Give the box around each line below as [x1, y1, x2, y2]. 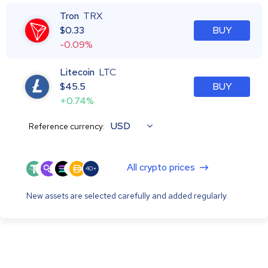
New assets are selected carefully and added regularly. [26, 190, 228, 201]
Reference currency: [29, 120, 105, 132]
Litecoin [60, 65, 95, 78]
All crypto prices [127, 160, 195, 173]
